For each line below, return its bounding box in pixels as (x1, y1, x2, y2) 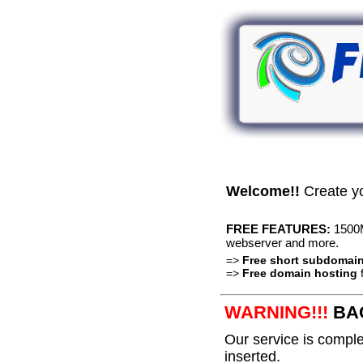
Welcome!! (226, 183, 304, 199)
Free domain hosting (239, 267, 357, 280)
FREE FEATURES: (226, 222, 334, 236)
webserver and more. (226, 236, 339, 250)
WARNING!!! (224, 302, 333, 322)
